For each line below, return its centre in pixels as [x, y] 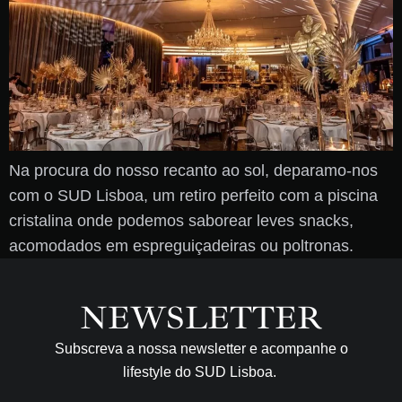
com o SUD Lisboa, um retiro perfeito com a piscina [193, 195]
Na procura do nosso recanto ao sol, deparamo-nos [193, 170]
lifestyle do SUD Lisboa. [201, 371]
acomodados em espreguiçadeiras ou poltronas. [181, 245]
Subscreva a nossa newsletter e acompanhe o [201, 348]
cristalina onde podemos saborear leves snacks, [181, 220]
